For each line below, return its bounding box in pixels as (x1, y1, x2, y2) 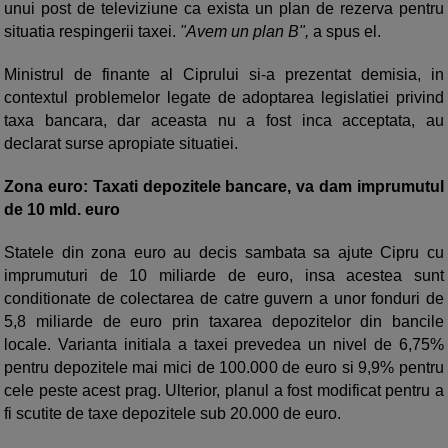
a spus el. (309, 22, 385, 40)
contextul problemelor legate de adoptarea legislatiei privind (4, 88, 444, 106)
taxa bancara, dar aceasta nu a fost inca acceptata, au (4, 111, 444, 129)
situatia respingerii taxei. (4, 22, 176, 40)
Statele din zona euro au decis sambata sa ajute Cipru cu (4, 243, 444, 261)
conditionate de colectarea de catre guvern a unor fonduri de (4, 289, 444, 307)
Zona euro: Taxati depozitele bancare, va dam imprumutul (4, 177, 444, 195)
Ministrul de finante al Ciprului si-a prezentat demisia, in (4, 65, 444, 83)
